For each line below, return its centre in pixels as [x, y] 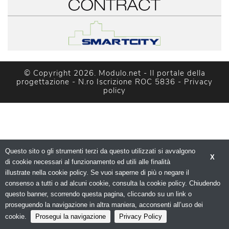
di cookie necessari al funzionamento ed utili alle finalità [88, 162]
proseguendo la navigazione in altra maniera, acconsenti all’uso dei [104, 205]
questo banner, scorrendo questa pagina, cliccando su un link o [98, 194]
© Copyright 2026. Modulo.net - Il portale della [114, 73]
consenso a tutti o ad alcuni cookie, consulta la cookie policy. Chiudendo [113, 183]
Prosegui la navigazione [71, 216]
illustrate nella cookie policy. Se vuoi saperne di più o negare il [97, 173]
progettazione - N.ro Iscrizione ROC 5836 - [100, 82]
